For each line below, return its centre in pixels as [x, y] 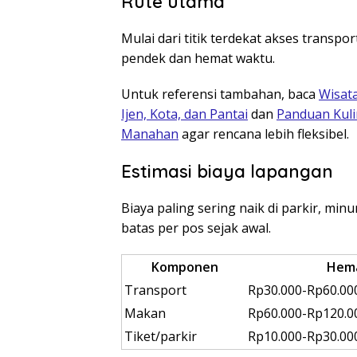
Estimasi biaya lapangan [227, 172]
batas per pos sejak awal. [196, 228]
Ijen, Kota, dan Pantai [184, 114]
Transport [155, 290]
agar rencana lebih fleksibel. [264, 134]
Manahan [150, 134]
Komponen [184, 267]
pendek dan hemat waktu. [198, 59]
